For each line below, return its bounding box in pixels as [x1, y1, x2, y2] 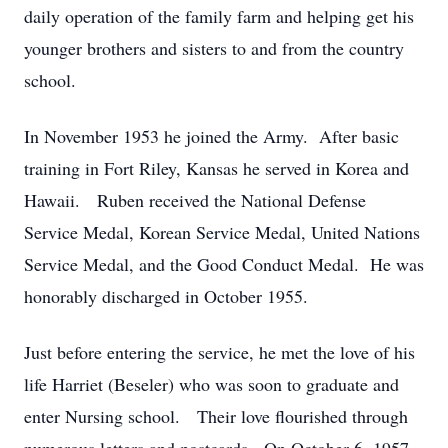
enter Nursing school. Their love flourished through [24, 404, 408, 428]
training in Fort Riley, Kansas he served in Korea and [24, 156, 409, 180]
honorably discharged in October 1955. [24, 284, 308, 308]
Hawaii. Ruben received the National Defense [24, 188, 366, 212]
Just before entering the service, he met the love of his [24, 340, 415, 364]
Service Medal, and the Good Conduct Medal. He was [24, 252, 424, 276]
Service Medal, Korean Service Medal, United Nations [24, 220, 420, 244]
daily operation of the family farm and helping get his [24, 4, 414, 28]
